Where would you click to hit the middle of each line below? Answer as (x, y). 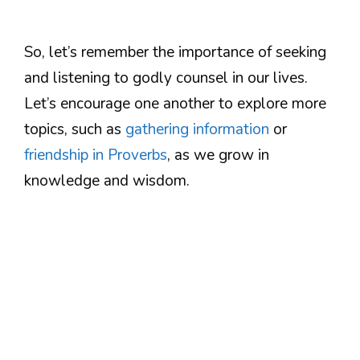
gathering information (197, 130)
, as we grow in (218, 155)
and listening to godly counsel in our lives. (166, 78)
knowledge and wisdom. (107, 181)
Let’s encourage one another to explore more (175, 104)
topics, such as (75, 130)
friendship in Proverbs (96, 155)
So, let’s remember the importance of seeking (175, 53)
